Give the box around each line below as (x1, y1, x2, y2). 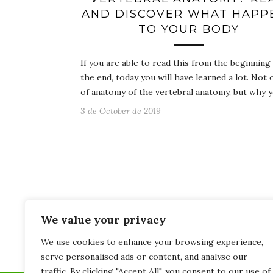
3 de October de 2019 (80, 105, 161, 117)
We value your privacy (41, 213, 166, 227)
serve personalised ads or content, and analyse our (41, 251, 247, 262)
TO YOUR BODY (138, 23, 239, 37)
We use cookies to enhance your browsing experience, (41, 236, 263, 247)
